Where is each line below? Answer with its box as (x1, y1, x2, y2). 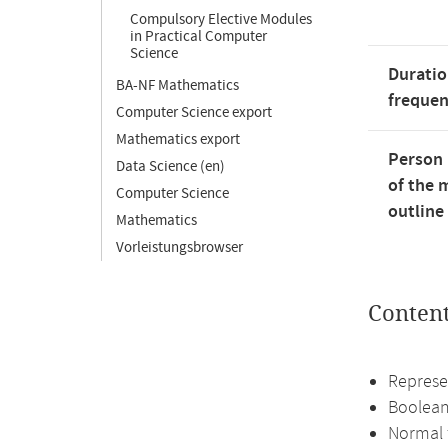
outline (388, 200, 444, 224)
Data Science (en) (116, 157, 225, 176)
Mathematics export (116, 130, 240, 149)
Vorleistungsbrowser (116, 238, 243, 257)
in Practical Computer (130, 27, 267, 46)
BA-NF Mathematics (116, 76, 239, 95)
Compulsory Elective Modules (130, 10, 312, 29)
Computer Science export (116, 103, 272, 122)
